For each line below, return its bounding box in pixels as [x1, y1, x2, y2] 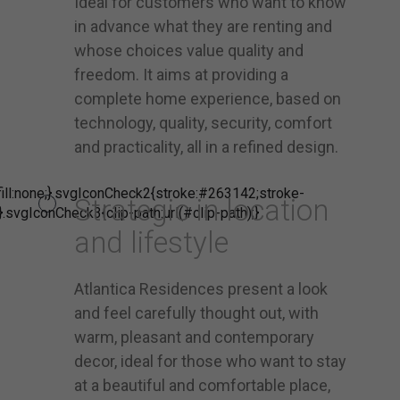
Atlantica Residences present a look [74, 279, 329, 298]
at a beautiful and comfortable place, [74, 375, 331, 395]
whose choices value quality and [74, 40, 304, 60]
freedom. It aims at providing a [74, 64, 289, 84]
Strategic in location [74, 192, 329, 228]
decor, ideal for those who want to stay [74, 351, 347, 371]
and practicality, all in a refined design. [74, 137, 339, 156]
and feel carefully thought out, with [74, 303, 320, 322]
